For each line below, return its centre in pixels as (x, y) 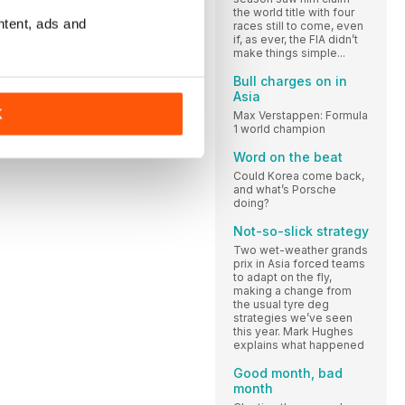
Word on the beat (288, 156)
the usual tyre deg (281, 304)
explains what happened (299, 344)
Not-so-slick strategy (301, 231)
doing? (251, 202)
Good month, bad (288, 372)
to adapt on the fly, (283, 277)
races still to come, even (298, 25)
